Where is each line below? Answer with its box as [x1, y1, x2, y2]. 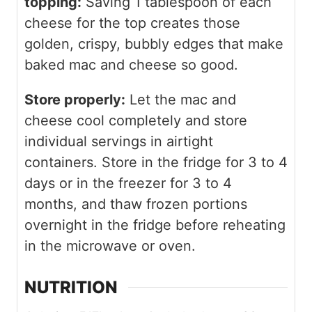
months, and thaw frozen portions [24, 195, 247, 212]
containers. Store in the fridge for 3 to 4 [24, 153, 288, 171]
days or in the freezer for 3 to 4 [24, 174, 232, 192]
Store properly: [24, 91, 125, 108]
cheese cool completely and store [24, 111, 247, 129]
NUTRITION [24, 276, 118, 297]
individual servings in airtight [24, 132, 213, 150]
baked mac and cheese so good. [24, 56, 238, 73]
